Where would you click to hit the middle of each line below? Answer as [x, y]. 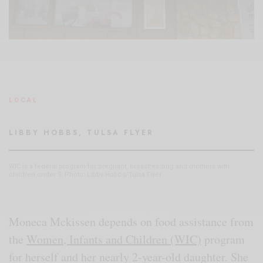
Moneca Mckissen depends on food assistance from [131, 221]
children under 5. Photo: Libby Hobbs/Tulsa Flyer [85, 174]
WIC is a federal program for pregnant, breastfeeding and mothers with [119, 166]
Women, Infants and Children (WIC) [114, 239]
